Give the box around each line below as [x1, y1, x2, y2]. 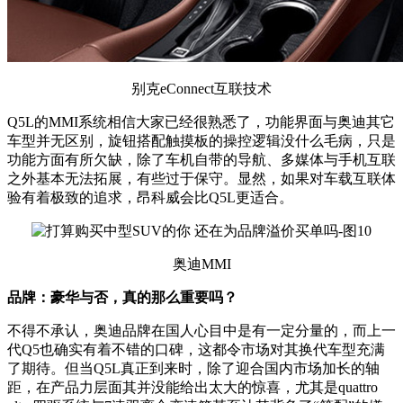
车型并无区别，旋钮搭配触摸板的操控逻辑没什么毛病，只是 [7, 133, 396, 149]
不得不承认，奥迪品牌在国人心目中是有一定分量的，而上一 [7, 323, 396, 339]
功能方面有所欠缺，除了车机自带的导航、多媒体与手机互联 [7, 152, 396, 168]
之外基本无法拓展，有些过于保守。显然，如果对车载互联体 [7, 171, 396, 187]
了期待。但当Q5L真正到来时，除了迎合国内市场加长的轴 [7, 361, 380, 377]
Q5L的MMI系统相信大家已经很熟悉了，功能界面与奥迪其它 [7, 114, 395, 130]
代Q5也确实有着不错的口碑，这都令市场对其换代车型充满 [7, 342, 385, 358]
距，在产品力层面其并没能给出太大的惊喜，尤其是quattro [7, 380, 378, 396]
